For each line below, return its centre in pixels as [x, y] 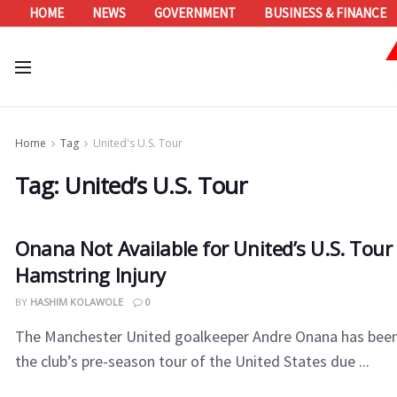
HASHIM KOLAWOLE [76, 302]
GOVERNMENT [195, 13]
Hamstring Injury [90, 275]
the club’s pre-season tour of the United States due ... [192, 361]
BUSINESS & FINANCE [325, 13]
